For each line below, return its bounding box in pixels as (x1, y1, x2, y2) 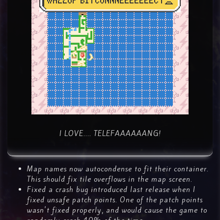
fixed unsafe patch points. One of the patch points (27, 195, 203, 205)
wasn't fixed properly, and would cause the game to (27, 205, 207, 215)
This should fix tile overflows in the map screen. (27, 174, 192, 184)
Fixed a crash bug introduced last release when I (27, 185, 195, 194)
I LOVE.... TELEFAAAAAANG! (59, 129, 161, 138)
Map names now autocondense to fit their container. (27, 164, 209, 174)
